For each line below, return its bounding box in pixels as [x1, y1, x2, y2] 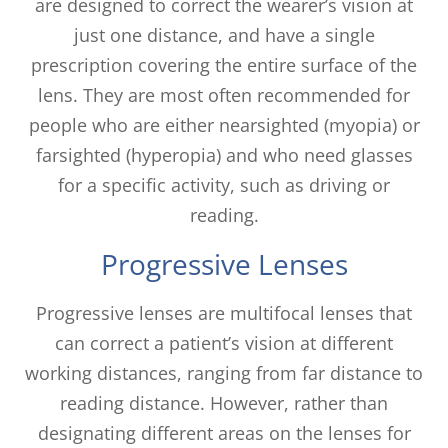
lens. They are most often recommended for [38, 82, 410, 107]
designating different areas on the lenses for [37, 420, 411, 445]
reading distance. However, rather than [60, 390, 388, 415]
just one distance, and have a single [73, 22, 375, 47]
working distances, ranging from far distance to [25, 360, 423, 385]
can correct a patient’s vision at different [55, 330, 393, 355]
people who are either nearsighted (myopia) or [28, 112, 420, 137]
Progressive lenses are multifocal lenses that [36, 300, 412, 325]
